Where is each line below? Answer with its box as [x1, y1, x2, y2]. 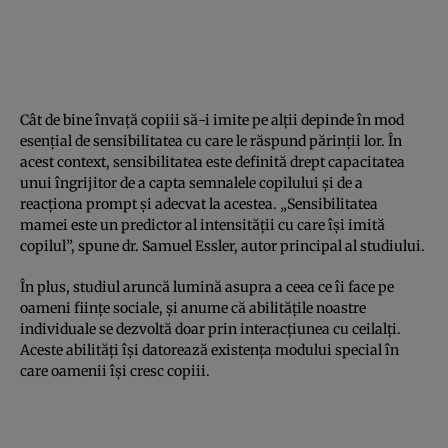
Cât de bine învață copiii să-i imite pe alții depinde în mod [20, 110, 404, 129]
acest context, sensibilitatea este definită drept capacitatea [20, 152, 405, 171]
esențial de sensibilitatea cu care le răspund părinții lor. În [20, 131, 402, 150]
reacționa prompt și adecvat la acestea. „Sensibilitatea [20, 194, 378, 213]
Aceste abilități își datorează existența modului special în [20, 340, 399, 359]
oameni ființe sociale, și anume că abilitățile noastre [20, 298, 366, 317]
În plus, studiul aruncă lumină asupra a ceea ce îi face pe [20, 277, 394, 296]
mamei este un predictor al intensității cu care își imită [20, 215, 385, 234]
